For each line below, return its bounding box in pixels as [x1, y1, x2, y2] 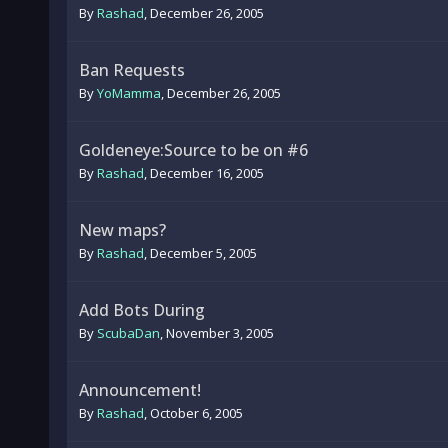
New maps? [78, 219, 166, 241]
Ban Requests [78, 59, 185, 81]
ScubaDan [96, 324, 160, 342]
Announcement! [78, 379, 201, 401]
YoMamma [96, 84, 161, 102]
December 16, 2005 [149, 164, 264, 182]
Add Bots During [78, 299, 205, 321]
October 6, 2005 [149, 404, 243, 422]
